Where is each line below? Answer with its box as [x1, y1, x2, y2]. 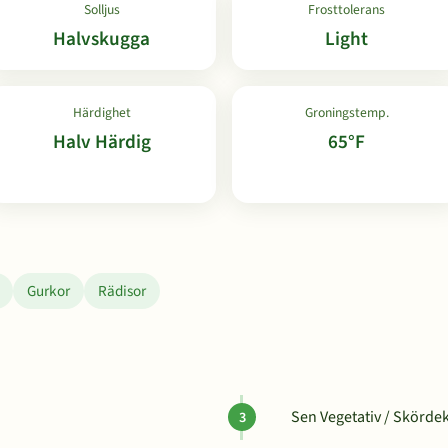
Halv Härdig [52, 128, 151, 156]
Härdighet [72, 103, 131, 122]
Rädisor [98, 280, 146, 302]
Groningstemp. [304, 103, 389, 122]
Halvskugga [53, 25, 150, 53]
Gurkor [27, 280, 70, 302]
